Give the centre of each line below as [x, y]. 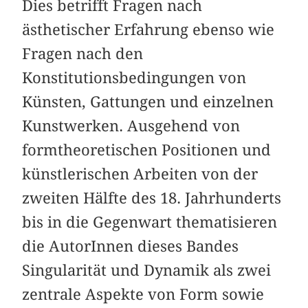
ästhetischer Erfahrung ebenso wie [148, 29]
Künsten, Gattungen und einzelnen [148, 101]
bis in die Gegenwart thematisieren [150, 222]
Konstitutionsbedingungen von [134, 77]
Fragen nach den [83, 53]
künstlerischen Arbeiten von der [140, 174]
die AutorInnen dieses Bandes [131, 246]
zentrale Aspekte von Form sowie [143, 294]
